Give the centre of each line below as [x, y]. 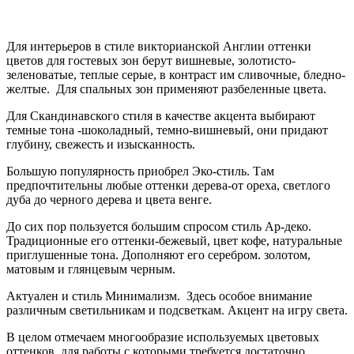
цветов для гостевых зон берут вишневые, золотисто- [151, 61]
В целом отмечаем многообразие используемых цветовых [163, 337]
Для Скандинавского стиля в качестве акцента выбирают [161, 116]
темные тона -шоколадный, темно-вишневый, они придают [167, 130]
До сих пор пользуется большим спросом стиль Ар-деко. [159, 227]
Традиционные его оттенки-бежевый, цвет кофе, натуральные [174, 241]
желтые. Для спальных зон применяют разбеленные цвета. [166, 89]
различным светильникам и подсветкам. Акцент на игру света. [177, 311]
